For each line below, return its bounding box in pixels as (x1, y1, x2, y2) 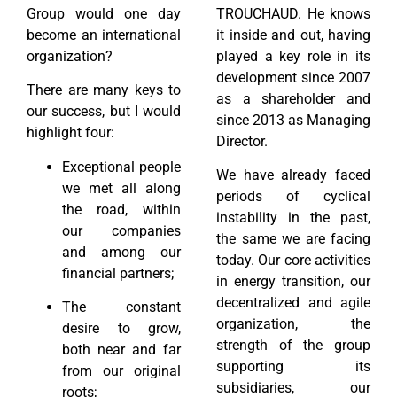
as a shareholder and (216, 90, 370, 107)
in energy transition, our (216, 273, 370, 291)
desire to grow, (62, 320, 181, 338)
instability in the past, (216, 209, 370, 227)
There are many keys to (27, 82, 181, 99)
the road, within (62, 200, 181, 218)
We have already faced (216, 167, 370, 184)
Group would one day (27, 4, 181, 22)
